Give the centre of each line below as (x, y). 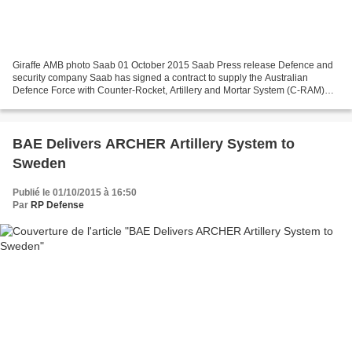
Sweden (39, 163)
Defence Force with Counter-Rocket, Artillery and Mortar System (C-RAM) (169, 90)
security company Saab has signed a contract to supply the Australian (160, 77)
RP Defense (57, 205)
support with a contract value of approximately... (113, 103)
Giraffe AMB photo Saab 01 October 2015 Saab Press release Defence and (173, 65)
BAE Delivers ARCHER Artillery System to (154, 143)
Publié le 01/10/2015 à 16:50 (75, 192)
